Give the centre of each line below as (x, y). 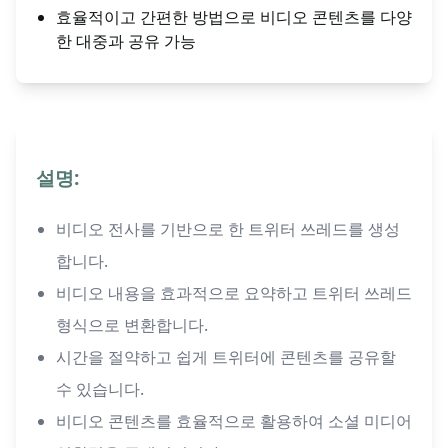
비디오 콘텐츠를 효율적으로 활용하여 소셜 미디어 (234, 421)
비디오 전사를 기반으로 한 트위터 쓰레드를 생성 (228, 229)
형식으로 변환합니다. (132, 325)
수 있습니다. (100, 389)
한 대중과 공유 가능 (126, 41)
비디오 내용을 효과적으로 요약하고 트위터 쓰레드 (234, 293)
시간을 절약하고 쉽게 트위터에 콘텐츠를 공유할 (226, 357)
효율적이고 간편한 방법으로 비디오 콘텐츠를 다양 (234, 17)
